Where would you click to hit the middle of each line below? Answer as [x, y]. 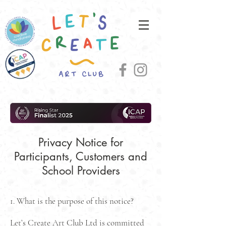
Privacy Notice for [81, 142]
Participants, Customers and [81, 156]
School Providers [81, 171]
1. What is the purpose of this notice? [72, 201]
